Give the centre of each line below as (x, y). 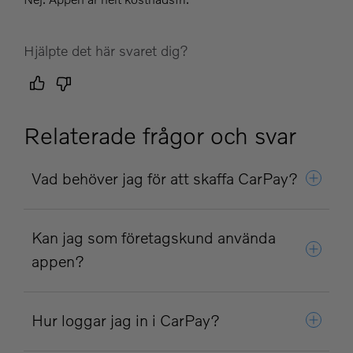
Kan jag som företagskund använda (154, 238)
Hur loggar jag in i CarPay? (126, 320)
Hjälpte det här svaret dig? (106, 50)
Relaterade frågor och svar (160, 136)
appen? (58, 261)
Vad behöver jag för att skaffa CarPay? (165, 178)
